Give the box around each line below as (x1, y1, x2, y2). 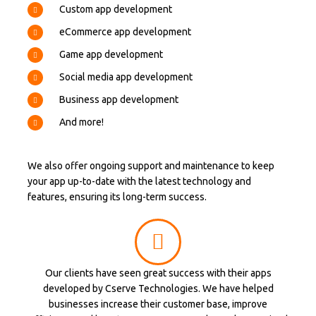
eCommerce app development (59, 26, 191, 37)
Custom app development (59, 4, 172, 15)
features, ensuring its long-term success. (28, 191, 207, 202)
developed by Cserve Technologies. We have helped (42, 283, 274, 294)
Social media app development (59, 71, 193, 83)
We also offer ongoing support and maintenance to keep (28, 160, 274, 171)
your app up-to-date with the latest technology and (28, 176, 251, 187)
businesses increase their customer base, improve (49, 298, 267, 310)
